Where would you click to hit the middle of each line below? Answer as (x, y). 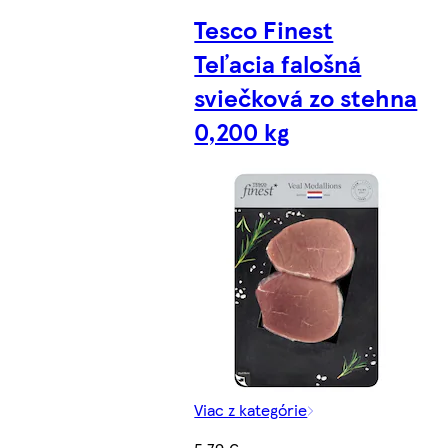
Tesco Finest (264, 29)
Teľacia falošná (278, 63)
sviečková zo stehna (306, 97)
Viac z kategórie (251, 410)
